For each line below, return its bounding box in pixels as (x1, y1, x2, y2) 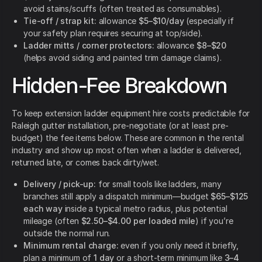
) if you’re (195, 216, 233, 226)
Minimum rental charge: (23, 240, 119, 251)
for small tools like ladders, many (95, 179, 222, 189)
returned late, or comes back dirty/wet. (12, 157, 159, 168)
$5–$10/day (139, 16, 184, 26)
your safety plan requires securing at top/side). (23, 28, 203, 39)
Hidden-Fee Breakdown (12, 73, 227, 99)
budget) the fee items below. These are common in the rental (12, 133, 244, 143)
